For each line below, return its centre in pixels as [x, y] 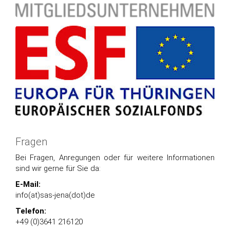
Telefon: [31, 211]
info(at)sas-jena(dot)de [55, 195]
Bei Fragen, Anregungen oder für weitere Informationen [115, 158]
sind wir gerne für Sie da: [58, 168]
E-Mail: [28, 184]
